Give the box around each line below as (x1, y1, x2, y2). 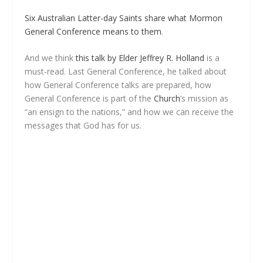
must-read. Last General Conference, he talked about (25, 66, 227, 77)
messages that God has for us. (25, 120, 142, 131)
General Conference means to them (25, 26, 162, 38)
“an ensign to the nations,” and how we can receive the (25, 106, 234, 118)
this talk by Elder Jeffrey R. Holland (76, 52, 205, 64)
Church (154, 93, 181, 104)
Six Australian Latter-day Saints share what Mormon (25, 12, 223, 24)
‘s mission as (180, 93, 229, 104)
